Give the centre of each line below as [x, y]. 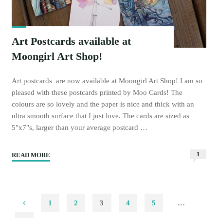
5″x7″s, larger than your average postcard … [80, 127]
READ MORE [31, 155]
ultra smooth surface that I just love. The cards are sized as [101, 116]
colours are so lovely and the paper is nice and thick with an [103, 104]
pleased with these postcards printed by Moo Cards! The [97, 92]
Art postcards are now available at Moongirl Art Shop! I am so [107, 81]
